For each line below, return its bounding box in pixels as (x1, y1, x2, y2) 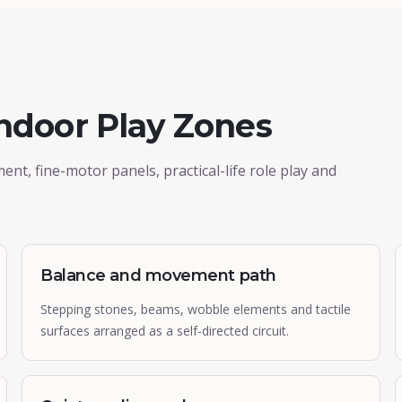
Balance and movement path (40, 266, 276, 285)
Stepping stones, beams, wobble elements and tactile (40, 301, 351, 318)
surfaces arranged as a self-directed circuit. (40, 322, 289, 339)
